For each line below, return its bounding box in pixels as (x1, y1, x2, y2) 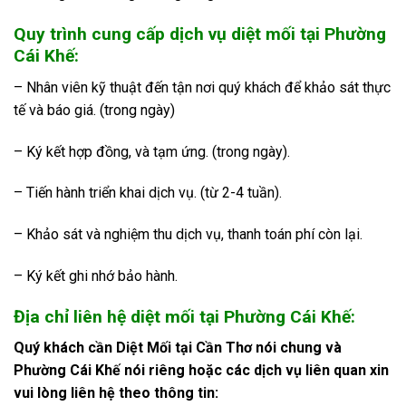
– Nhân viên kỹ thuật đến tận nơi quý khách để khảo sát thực (14, 78, 391, 96)
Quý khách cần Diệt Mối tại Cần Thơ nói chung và (14, 339, 342, 357)
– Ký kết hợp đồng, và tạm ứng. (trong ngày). (14, 142, 290, 160)
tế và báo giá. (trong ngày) (14, 101, 175, 119)
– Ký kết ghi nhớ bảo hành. (14, 266, 178, 285)
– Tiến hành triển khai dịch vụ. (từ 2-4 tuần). (14, 184, 282, 202)
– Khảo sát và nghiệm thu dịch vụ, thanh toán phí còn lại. (14, 226, 362, 244)
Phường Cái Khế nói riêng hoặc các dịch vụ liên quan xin (14, 362, 389, 380)
